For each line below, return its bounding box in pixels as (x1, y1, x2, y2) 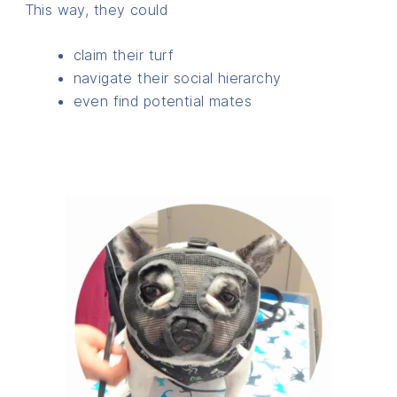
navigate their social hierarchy (73, 68, 282, 87)
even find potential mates (73, 91, 253, 110)
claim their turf (73, 45, 175, 64)
